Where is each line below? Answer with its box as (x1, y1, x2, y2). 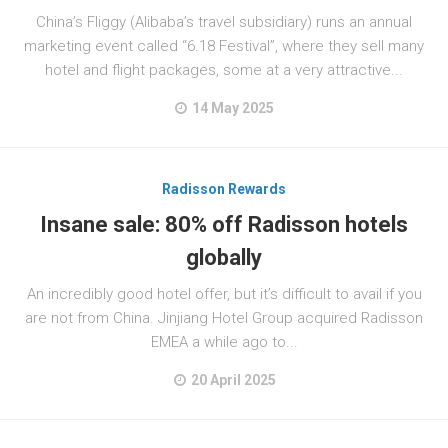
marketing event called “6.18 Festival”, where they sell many (24, 37, 424, 55)
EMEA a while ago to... (150, 333, 298, 351)
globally (186, 245, 262, 270)
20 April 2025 (190, 372, 276, 388)
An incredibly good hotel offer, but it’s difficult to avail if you (26, 285, 422, 303)
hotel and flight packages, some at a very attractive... (45, 61, 403, 79)
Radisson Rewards (162, 181, 286, 197)
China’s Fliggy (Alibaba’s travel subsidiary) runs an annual (36, 13, 412, 31)
